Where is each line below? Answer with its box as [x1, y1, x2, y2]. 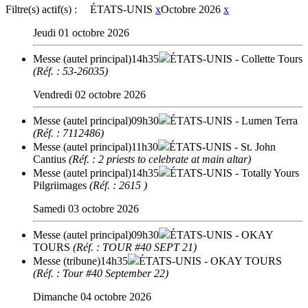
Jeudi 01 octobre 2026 [33, 26, 129, 38]
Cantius [33, 153, 66, 165]
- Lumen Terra [232, 114, 298, 126]
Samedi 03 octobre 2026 [33, 202, 139, 214]
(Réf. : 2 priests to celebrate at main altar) [69, 153, 251, 165]
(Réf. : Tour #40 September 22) [33, 267, 168, 279]
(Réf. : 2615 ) [89, 179, 147, 191]
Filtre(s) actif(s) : [5, 3, 77, 15]
